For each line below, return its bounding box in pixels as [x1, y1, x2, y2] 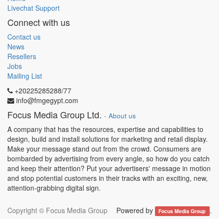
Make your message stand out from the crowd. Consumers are [7, 144, 201, 153]
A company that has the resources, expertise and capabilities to [7, 124, 203, 134]
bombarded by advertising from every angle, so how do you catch [7, 153, 210, 163]
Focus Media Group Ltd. [7, 108, 102, 121]
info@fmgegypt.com [16, 95, 78, 105]
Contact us [7, 32, 41, 42]
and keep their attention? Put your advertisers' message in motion [7, 163, 211, 173]
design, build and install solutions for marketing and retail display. [7, 134, 208, 144]
